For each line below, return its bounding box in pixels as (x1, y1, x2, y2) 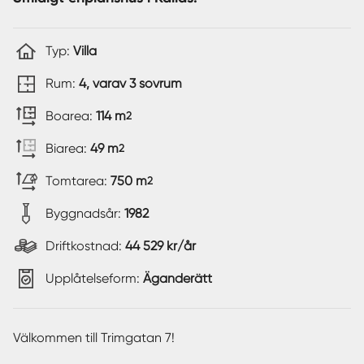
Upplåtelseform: (45, 270, 143, 286)
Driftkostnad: (45, 237, 125, 253)
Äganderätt (143, 270, 212, 286)
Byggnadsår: (45, 205, 124, 221)
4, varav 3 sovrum (79, 75, 182, 91)
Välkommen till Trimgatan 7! (13, 329, 175, 345)
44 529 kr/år (125, 237, 196, 253)
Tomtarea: (45, 172, 110, 188)
